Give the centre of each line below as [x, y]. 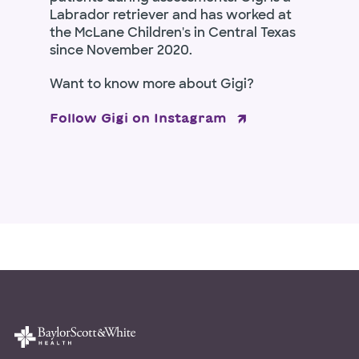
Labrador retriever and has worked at [170, 14]
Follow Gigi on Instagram [138, 117]
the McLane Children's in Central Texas [172, 32]
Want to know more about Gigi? [151, 83]
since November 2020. [121, 50]
